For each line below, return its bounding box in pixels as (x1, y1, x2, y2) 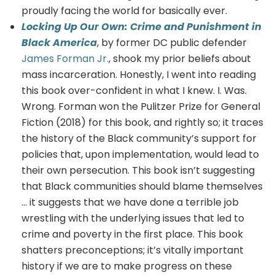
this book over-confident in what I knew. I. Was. (21, 83, 247, 98)
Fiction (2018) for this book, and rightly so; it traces (21, 115, 263, 130)
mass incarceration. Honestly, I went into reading (21, 67, 256, 82)
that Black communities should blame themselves (21, 179, 263, 193)
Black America (21, 35, 97, 50)
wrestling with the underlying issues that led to (21, 211, 244, 225)
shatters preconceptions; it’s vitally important (21, 242, 244, 257)
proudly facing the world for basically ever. (21, 3, 227, 18)
